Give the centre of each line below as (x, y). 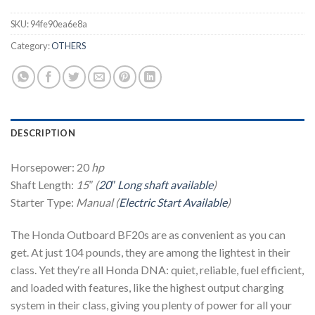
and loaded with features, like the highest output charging (147, 287)
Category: (31, 45)
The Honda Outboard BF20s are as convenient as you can (148, 234)
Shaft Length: (43, 184)
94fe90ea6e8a (59, 24)
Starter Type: (42, 202)
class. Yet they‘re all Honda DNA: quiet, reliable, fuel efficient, (157, 269)
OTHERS (69, 45)
